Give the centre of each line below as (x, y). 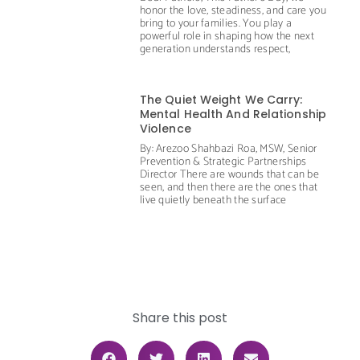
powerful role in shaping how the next (227, 36)
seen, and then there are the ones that (229, 187)
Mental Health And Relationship (233, 114)
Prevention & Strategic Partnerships (223, 162)
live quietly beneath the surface (213, 200)
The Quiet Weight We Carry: (221, 99)
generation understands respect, (215, 49)
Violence (165, 128)
